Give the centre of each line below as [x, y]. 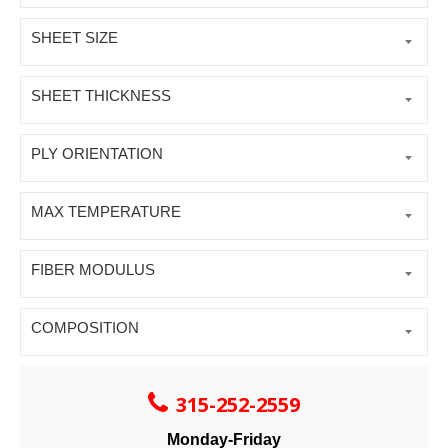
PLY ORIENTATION [97, 154]
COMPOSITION [85, 328]
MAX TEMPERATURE [106, 212]
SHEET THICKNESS [101, 96]
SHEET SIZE [74, 38]
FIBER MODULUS [93, 270]
